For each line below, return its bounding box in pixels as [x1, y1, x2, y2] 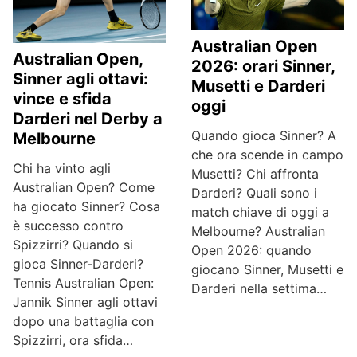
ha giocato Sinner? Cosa [13, 198, 160, 214]
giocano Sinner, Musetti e [191, 261, 343, 278]
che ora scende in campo [191, 147, 343, 163]
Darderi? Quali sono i [191, 185, 317, 202]
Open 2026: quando [191, 242, 312, 259]
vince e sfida [13, 89, 112, 108]
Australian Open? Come [13, 179, 155, 195]
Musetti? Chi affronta [191, 166, 319, 182]
